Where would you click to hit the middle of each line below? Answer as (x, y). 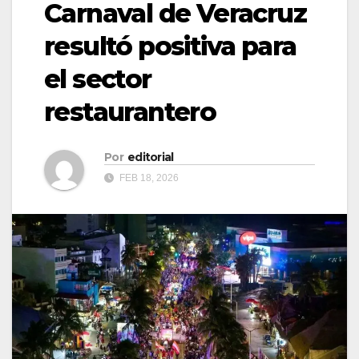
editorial (150, 157)
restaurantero (130, 111)
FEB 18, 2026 (148, 178)
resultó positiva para (170, 46)
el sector (98, 79)
